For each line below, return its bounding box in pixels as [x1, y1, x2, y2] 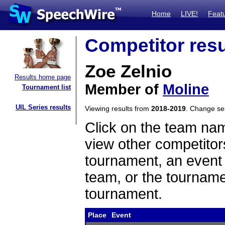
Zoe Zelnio [85, 62, 172, 81]
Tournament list [22, 83, 71, 91]
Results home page [15, 73, 71, 81]
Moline [163, 81, 209, 97]
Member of [85, 81, 163, 97]
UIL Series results [16, 103, 71, 111]
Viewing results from [85, 104, 151, 113]
